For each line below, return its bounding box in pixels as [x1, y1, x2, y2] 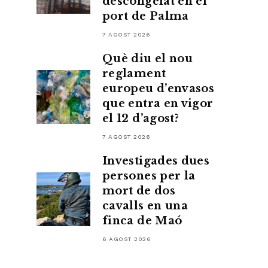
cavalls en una [102, 199, 188, 212]
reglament [102, 67, 166, 80]
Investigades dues [102, 154, 210, 167]
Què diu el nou [102, 52, 193, 65]
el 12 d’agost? [102, 112, 179, 125]
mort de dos [102, 184, 175, 197]
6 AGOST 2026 [102, 236, 151, 242]
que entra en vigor [102, 97, 214, 110]
